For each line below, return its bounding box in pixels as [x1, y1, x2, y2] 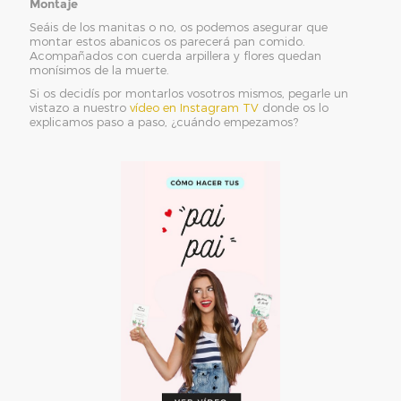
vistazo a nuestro [30, 99, 131, 115]
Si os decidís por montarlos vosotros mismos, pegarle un [30, 85, 349, 100]
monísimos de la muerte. [30, 62, 170, 77]
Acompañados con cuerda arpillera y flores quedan [30, 47, 322, 63]
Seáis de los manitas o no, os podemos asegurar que [30, 19, 328, 34]
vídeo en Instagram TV [130, 99, 260, 115]
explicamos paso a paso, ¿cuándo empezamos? [30, 114, 299, 129]
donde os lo [259, 99, 329, 115]
